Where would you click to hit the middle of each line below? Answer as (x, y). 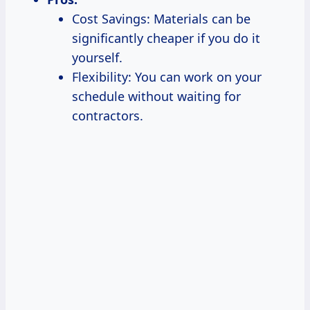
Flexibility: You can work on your (167, 76)
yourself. (97, 57)
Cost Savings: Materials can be (161, 18)
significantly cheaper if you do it (166, 38)
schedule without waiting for (156, 96)
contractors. (108, 115)
